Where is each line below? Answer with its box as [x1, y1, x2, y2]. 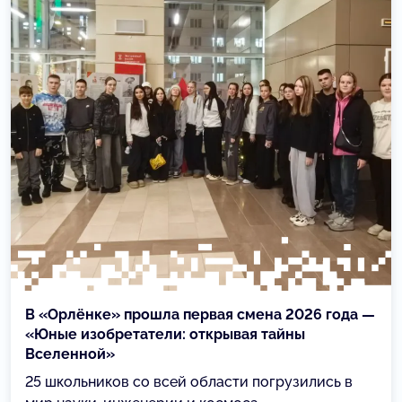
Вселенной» [25, 345, 115, 363]
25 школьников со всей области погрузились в [25, 373, 353, 391]
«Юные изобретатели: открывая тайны [25, 326, 305, 344]
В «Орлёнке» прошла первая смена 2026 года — [25, 306, 375, 324]
